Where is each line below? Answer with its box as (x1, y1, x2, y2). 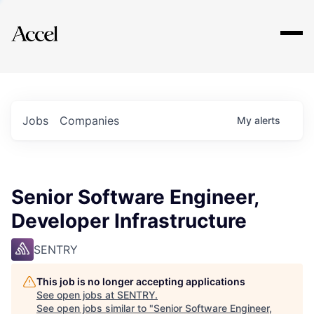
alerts (254, 114, 280, 126)
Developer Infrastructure (11, 209, 247, 233)
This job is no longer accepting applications (36, 275, 245, 287)
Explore (34, 16, 76, 33)
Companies (60, 114, 119, 128)
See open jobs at (36, 289, 117, 301)
